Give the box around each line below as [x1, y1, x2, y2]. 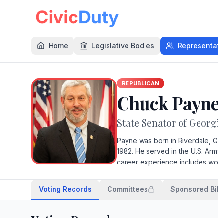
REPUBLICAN [122, 80, 160, 87]
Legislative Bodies [91, 41, 154, 50]
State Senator [117, 116, 176, 129]
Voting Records [39, 185, 91, 193]
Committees [107, 185, 148, 193]
